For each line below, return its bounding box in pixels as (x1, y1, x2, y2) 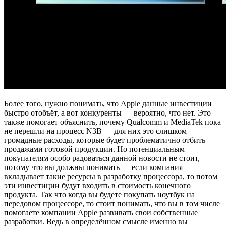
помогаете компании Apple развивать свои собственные (4, 208, 198, 217)
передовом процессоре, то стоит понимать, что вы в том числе (4, 199, 220, 208)
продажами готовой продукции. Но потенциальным (4, 144, 185, 153)
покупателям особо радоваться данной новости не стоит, (4, 153, 200, 162)
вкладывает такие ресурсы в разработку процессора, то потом (4, 172, 217, 181)
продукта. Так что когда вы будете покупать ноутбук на (4, 190, 195, 199)
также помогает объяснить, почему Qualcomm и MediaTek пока (4, 117, 221, 126)
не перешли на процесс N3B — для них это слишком (4, 126, 187, 135)
